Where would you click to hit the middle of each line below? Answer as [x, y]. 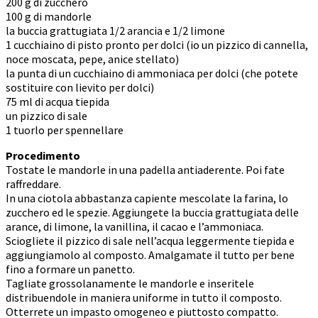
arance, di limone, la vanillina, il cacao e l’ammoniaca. [135, 226]
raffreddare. [33, 183]
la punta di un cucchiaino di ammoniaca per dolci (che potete [152, 73]
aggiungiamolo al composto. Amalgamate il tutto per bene [150, 254]
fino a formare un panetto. [70, 269]
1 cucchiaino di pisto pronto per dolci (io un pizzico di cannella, [157, 44]
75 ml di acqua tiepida [57, 101]
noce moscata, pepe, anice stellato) [92, 59]
